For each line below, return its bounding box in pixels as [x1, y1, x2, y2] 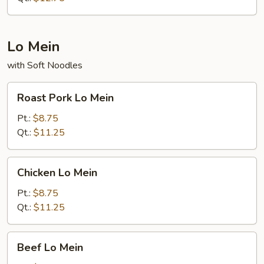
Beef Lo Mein [17, 240, 83, 255]
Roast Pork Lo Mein [17, 91, 114, 105]
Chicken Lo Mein [17, 166, 97, 180]
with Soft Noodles [7, 59, 82, 72]
